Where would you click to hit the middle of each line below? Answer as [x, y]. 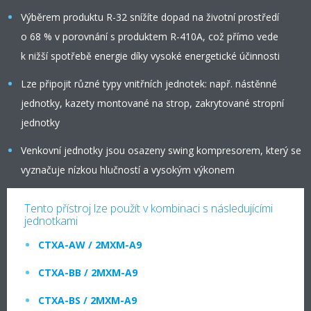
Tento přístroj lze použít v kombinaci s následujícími [149, 208]
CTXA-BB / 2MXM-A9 [88, 272]
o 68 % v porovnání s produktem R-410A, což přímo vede [150, 36]
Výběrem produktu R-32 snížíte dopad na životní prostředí [150, 17]
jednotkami [51, 221]
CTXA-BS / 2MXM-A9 [87, 300]
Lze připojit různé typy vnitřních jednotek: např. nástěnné [149, 84]
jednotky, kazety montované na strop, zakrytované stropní [152, 103]
